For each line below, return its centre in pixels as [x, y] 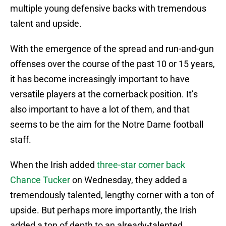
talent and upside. [46, 24]
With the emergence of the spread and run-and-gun [112, 49]
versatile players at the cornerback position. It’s [104, 94]
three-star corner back [141, 165]
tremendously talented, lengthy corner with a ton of [112, 195]
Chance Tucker [40, 180]
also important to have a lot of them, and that [100, 109]
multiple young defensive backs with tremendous [108, 9]
